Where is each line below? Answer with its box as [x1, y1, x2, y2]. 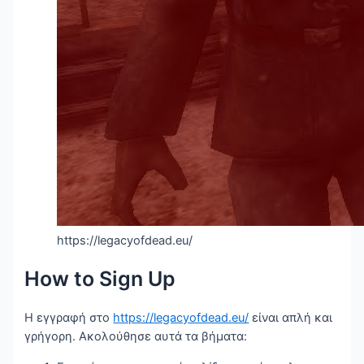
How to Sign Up [24, 266, 176, 292]
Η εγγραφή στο [24, 310, 114, 326]
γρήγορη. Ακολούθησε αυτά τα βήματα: [24, 329, 248, 344]
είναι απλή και [249, 310, 333, 326]
